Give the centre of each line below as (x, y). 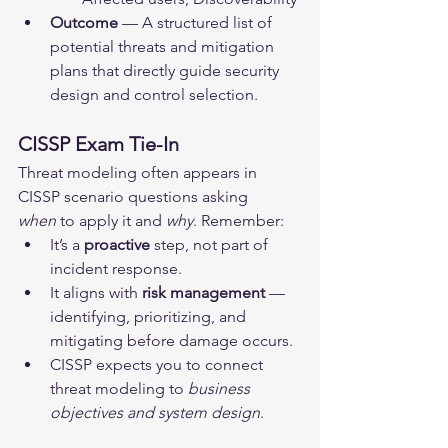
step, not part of (211, 244)
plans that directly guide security (166, 70)
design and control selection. (154, 94)
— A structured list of (197, 22)
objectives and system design (155, 412)
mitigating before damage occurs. (171, 340)
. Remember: (238, 220)
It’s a (67, 244)
